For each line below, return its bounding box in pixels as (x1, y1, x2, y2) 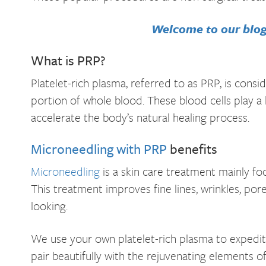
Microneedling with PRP (31, 139, 167, 159)
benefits (167, 139, 217, 159)
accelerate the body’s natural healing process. (31, 109, 249, 126)
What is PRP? (31, 50, 106, 70)
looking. (31, 197, 68, 214)
